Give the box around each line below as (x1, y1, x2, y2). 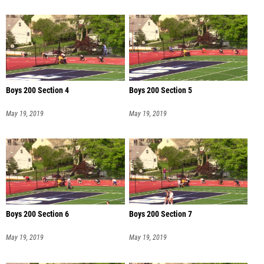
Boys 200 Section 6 (6, 209, 69, 220)
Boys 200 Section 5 (128, 85, 192, 95)
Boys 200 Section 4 (6, 85, 69, 95)
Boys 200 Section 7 (128, 209, 192, 220)
